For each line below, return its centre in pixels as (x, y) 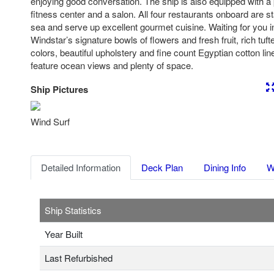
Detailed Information (81, 168)
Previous (66, 112)
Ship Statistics (73, 210)
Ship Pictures (59, 90)
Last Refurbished (79, 258)
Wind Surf (50, 122)
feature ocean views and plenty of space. (112, 65)
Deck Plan (162, 168)
